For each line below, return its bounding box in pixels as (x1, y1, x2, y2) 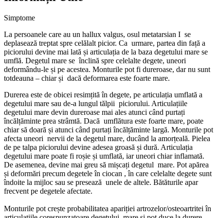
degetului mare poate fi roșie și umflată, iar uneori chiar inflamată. (4, 151, 204, 160)
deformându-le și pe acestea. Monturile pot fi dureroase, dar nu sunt (4, 65, 210, 73)
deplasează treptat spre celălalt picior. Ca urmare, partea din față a (4, 38, 205, 47)
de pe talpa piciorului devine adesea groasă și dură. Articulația (4, 143, 195, 151)
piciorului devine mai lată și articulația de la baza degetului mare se (4, 47, 208, 56)
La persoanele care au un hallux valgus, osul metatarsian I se (4, 30, 191, 38)
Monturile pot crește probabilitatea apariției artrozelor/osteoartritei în (4, 204, 211, 213)
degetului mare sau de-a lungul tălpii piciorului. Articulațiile (4, 99, 187, 108)
